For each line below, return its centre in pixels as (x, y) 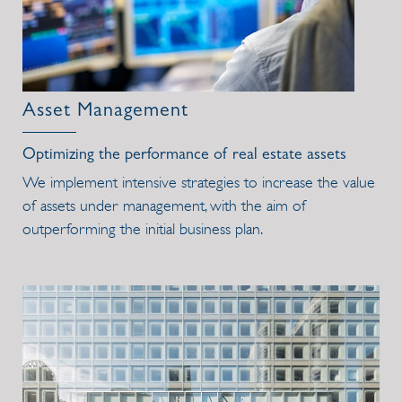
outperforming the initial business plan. (143, 229)
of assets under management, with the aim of (164, 205)
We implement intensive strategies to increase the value (199, 182)
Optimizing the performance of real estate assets (184, 156)
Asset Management (105, 112)
